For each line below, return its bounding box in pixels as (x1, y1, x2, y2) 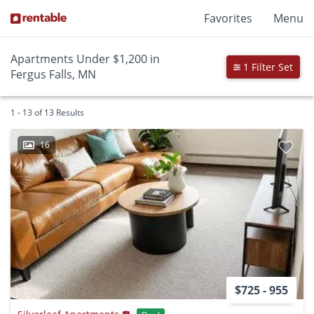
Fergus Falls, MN (11, 67, 96, 82)
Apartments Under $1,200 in (11, 51, 160, 67)
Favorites (204, 11, 252, 26)
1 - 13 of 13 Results (11, 107, 84, 118)
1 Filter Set (240, 60, 293, 74)
